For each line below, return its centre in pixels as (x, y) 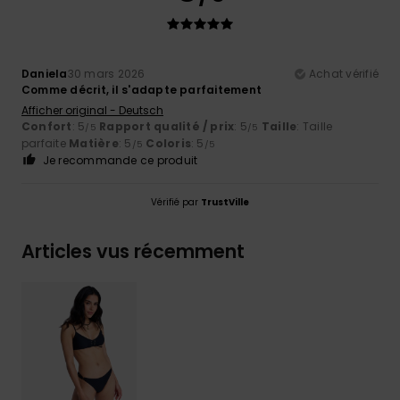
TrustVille (225, 202)
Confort (47, 126)
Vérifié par (176, 202)
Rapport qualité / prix (167, 126)
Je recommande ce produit (120, 160)
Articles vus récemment (133, 251)
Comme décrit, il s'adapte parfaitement (142, 89)
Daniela (45, 73)
